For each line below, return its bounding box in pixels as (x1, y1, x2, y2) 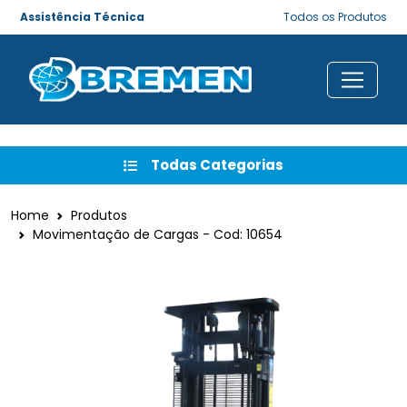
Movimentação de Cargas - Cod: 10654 (33, 225, 283, 244)
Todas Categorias (151, 155, 283, 175)
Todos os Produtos (283, 9, 387, 25)
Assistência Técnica (20, 9, 144, 25)
